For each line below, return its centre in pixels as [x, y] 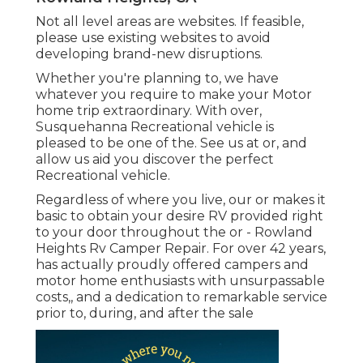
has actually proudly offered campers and [172, 265]
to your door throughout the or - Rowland [174, 233]
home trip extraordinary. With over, [149, 111]
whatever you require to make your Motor [174, 95]
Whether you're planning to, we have [157, 79]
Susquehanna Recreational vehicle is [155, 127]
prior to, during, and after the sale [145, 314]
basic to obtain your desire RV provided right [179, 216]
